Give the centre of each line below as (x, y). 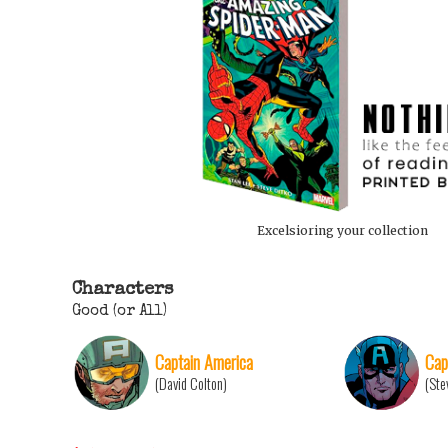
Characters (122, 289)
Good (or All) (119, 311)
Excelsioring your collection (342, 230)
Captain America (204, 361)
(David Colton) (191, 383)
